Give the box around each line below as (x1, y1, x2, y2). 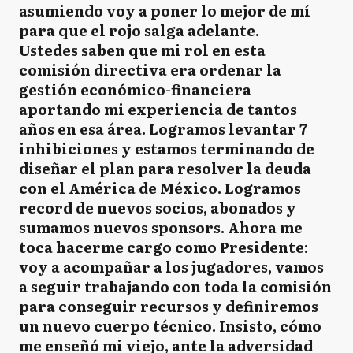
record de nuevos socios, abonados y (19, 196, 296, 218)
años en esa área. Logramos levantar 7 (19, 117, 307, 139)
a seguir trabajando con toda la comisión (19, 275, 332, 297)
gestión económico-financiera (19, 78, 251, 100)
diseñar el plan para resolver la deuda (19, 157, 311, 179)
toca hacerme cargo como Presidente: (19, 236, 308, 258)
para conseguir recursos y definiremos (19, 295, 318, 317)
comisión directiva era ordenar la (19, 58, 281, 80)
